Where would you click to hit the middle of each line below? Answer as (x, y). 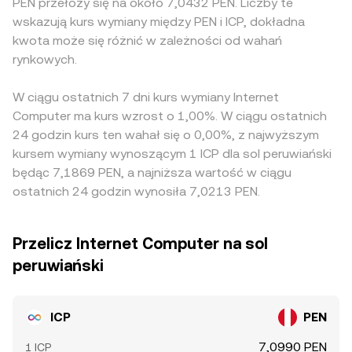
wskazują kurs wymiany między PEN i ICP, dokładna (159, 22)
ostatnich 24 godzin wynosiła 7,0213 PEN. (136, 191)
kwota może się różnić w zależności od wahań (147, 40)
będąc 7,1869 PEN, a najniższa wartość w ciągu (152, 172)
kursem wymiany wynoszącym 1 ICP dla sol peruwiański (172, 154)
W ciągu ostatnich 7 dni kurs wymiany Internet (146, 97)
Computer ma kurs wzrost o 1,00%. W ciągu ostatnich (170, 116)
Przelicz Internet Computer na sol (140, 244)
